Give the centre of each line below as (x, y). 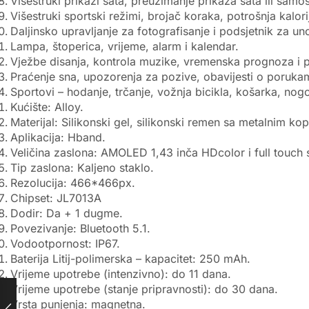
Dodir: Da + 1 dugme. (67, 213)
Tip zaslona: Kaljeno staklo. (82, 167)
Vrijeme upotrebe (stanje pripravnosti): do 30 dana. (144, 289)
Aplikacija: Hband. (58, 137)
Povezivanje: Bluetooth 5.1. (80, 228)
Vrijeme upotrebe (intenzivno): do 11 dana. (121, 273)
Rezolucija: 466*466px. (73, 182)
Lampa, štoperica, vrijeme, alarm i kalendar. (124, 46)
